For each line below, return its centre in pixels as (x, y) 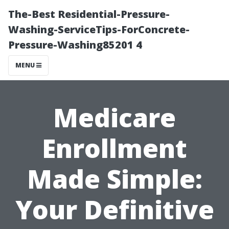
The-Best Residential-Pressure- (89, 14)
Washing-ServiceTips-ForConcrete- (99, 29)
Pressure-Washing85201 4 (75, 45)
